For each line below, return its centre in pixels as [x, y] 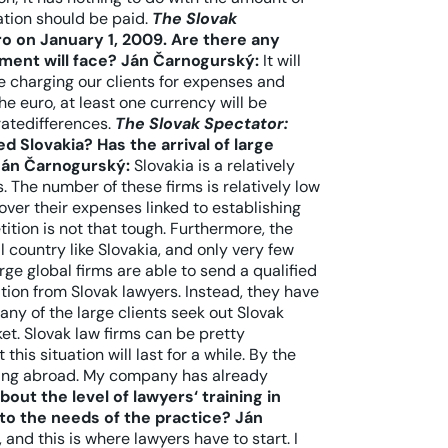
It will [280, 60]
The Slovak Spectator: [201, 123]
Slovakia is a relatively [212, 165]
